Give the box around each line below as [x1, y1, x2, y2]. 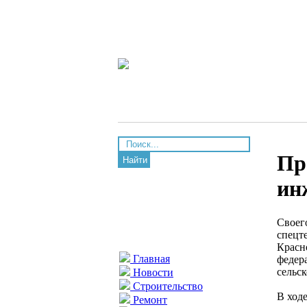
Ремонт [130, 294, 167, 306]
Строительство [130, 280, 203, 292]
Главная [130, 253, 170, 265]
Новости [130, 267, 173, 278]
